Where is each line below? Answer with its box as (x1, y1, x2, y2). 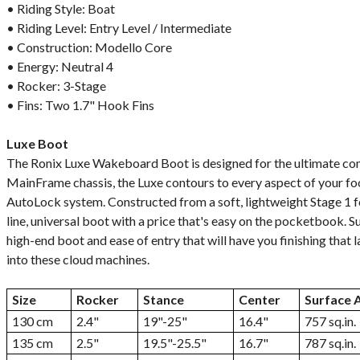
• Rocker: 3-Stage (6, 78, 106, 93)
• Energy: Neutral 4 (6, 59, 113, 74)
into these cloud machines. (6, 252, 149, 267)
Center (239, 292, 280, 307)
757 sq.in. (305, 313, 356, 329)
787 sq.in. (305, 335, 356, 350)
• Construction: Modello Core (6, 39, 172, 55)
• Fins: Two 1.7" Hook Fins (6, 97, 154, 112)
